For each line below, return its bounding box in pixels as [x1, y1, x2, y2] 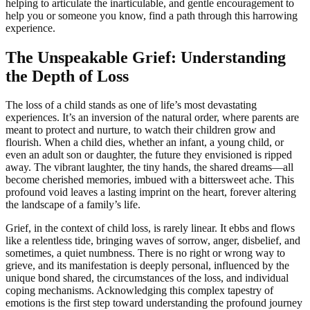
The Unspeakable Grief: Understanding [6, 48, 286, 66]
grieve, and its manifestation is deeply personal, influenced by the [6, 259, 289, 272]
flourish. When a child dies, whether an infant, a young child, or [6, 136, 284, 149]
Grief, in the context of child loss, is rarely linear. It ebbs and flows [6, 222, 295, 235]
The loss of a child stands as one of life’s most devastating [6, 99, 257, 111]
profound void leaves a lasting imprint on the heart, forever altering [6, 186, 296, 199]
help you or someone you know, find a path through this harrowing [6, 9, 298, 21]
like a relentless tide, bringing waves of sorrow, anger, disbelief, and [6, 235, 300, 247]
